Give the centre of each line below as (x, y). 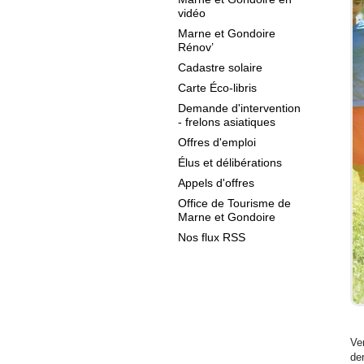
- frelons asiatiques (227, 122)
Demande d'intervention (239, 108)
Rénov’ (196, 47)
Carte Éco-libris (217, 88)
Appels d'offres (216, 183)
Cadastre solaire (220, 67)
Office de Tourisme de (234, 203)
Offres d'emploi (217, 142)
